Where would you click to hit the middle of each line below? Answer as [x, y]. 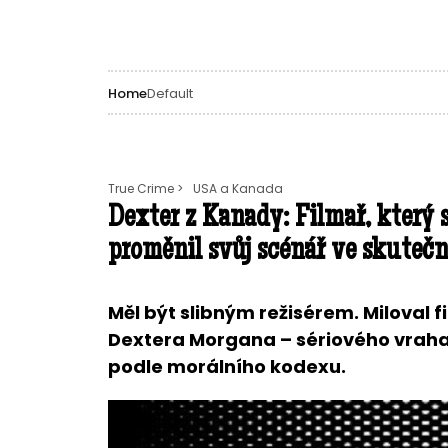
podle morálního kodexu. [226, 366]
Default [169, 93]
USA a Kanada [237, 188]
